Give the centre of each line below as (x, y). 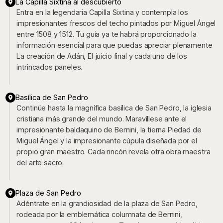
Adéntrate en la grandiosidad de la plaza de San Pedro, (107, 204)
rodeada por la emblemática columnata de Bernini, (99, 215)
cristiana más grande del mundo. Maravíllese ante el (102, 119)
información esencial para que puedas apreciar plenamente (114, 45)
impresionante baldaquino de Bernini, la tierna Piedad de (109, 130)
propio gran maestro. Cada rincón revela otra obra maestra (113, 152)
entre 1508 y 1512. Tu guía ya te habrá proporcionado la (107, 34)
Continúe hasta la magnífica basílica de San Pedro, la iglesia (114, 108)
